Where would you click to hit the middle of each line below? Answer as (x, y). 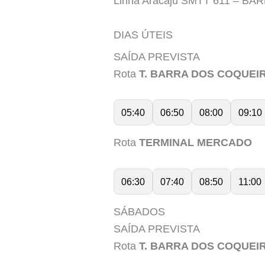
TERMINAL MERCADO (195, 143)
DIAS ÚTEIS (143, 35)
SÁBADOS (139, 212)
